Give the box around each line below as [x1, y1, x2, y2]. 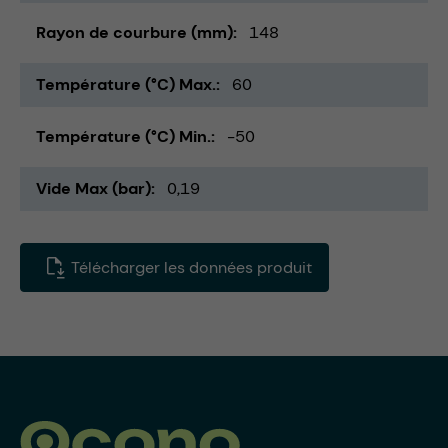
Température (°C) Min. [36, 125, 211, 147]
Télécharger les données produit [67, 256, 312, 278]
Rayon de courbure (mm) [36, 21, 233, 43]
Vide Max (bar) [36, 177, 151, 199]
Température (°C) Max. [36, 73, 216, 95]
